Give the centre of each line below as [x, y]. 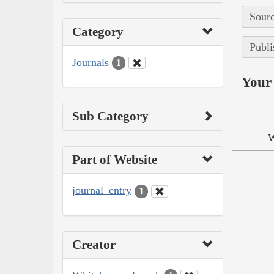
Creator [94, 244]
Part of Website [115, 160]
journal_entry [102, 191]
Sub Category [110, 117]
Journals [91, 62]
